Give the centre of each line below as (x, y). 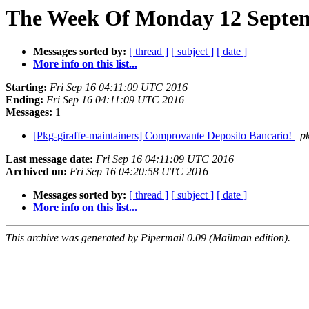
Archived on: (36, 172)
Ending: (24, 100)
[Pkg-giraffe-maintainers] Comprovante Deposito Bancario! (164, 136)
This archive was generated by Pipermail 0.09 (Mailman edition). (148, 238)
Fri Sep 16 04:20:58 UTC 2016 (139, 172)
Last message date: (49, 159)
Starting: (26, 88)
